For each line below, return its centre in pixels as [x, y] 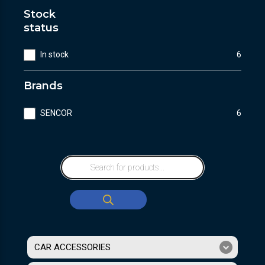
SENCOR [56, 113]
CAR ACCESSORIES [72, 247]
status [41, 28]
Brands [43, 86]
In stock [55, 55]
